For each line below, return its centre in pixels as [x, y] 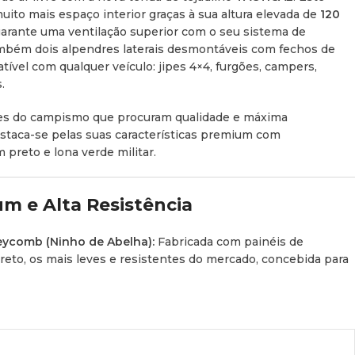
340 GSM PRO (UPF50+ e [229, 310]
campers [290, 67]
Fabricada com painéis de [229, 242]
